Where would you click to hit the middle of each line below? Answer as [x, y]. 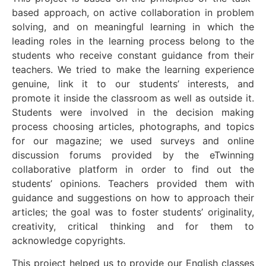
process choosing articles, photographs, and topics [133, 126]
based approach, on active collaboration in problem [133, 12]
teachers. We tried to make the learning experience [133, 69]
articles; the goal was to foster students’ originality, [133, 212]
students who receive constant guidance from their [133, 55]
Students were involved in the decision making [133, 112]
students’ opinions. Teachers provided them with [133, 183]
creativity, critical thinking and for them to [133, 226]
